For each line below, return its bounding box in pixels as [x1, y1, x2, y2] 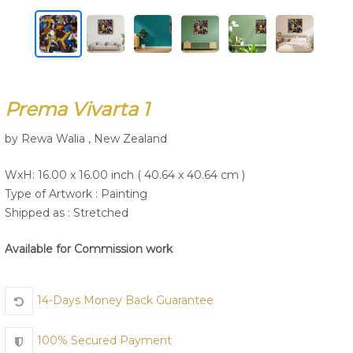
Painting [101, 187, 147, 201]
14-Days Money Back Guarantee [37, 293, 214, 308]
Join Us [144, 51, 209, 73]
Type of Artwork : [5, 187, 101, 201]
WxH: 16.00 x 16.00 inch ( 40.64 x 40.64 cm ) [5, 168, 245, 182]
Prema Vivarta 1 [5, 98, 150, 121]
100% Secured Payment [37, 333, 172, 348]
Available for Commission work [5, 242, 173, 256]
